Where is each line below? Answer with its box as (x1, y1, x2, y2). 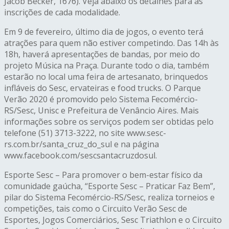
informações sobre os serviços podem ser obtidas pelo (4, 116, 214, 127)
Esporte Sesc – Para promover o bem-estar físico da (4, 169, 202, 180)
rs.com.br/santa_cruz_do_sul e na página (4, 138, 159, 150)
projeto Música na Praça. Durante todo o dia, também (4, 59, 209, 71)
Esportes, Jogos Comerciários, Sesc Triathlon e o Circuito (4, 214, 222, 225)
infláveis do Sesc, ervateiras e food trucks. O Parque (4, 82, 201, 94)
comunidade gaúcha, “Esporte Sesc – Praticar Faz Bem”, (4, 180, 215, 192)
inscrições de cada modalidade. (4, 6, 120, 18)
